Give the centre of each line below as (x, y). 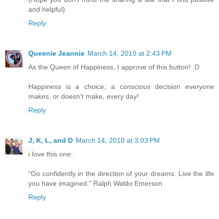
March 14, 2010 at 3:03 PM (118, 140)
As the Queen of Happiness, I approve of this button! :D (114, 67)
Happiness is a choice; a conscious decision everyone (121, 86)
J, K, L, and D (51, 140)
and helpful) (47, 9)
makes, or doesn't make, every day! (84, 96)
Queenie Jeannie (56, 53)
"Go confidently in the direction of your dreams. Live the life (121, 173)
